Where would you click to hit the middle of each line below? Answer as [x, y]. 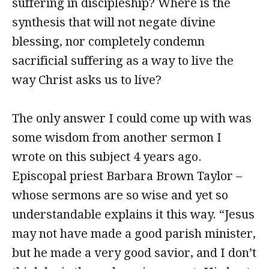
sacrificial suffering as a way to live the [123, 61]
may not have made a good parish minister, [134, 234]
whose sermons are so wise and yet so [120, 195]
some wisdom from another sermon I [117, 138]
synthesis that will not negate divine [114, 22]
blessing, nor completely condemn [108, 41]
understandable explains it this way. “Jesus [133, 214]
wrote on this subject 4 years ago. [107, 157]
